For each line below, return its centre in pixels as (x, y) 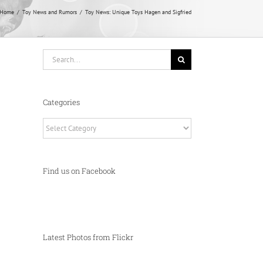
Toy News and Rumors (50, 12)
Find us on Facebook (79, 171)
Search (53, 54)
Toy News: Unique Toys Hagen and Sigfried (138, 12)
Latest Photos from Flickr (88, 237)
